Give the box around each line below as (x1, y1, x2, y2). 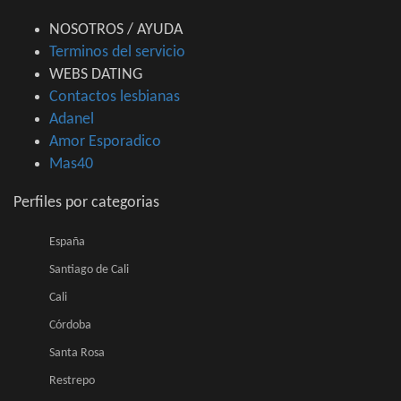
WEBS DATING (49, 66, 142, 84)
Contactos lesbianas (49, 89, 180, 107)
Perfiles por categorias (13, 194, 159, 212)
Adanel (49, 111, 94, 129)
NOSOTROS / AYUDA (49, 21, 183, 39)
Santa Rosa (49, 346, 105, 361)
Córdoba (49, 319, 91, 333)
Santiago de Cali (49, 263, 129, 277)
